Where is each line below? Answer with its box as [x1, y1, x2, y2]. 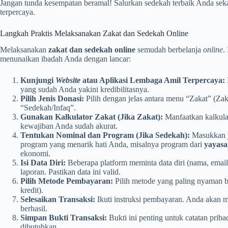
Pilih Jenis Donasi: [20, 94, 84, 103]
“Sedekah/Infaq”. [20, 103, 76, 112]
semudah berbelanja [135, 45, 203, 54]
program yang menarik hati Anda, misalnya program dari [20, 140, 204, 149]
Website [55, 76, 80, 85]
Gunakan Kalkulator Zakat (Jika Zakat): [20, 112, 163, 122]
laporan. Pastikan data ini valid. [20, 167, 121, 177]
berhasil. [20, 204, 47, 213]
